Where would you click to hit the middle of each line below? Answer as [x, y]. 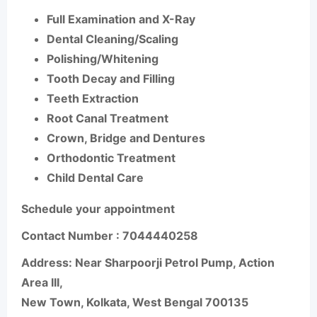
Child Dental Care [95, 178]
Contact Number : [72, 236]
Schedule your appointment [98, 209]
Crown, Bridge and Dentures [126, 138]
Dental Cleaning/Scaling [113, 39]
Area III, [42, 282]
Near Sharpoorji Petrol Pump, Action [175, 263]
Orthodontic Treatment [111, 158]
